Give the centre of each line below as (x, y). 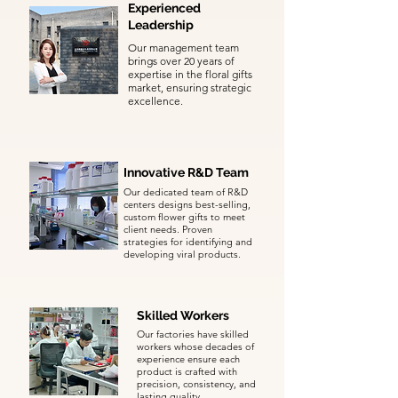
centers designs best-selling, (187, 204)
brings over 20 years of (181, 61)
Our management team (183, 48)
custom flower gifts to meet (184, 217)
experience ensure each (188, 359)
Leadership (161, 25)
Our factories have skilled (193, 334)
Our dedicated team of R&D (186, 192)
